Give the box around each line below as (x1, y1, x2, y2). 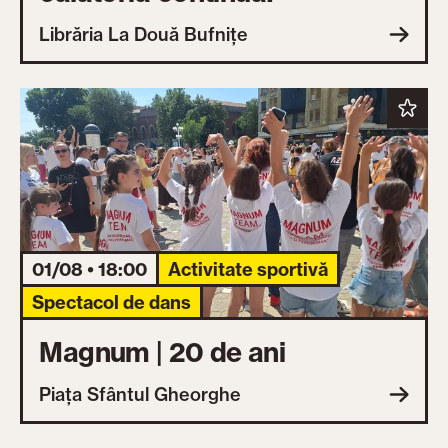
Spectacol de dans (32, 290, 192, 314)
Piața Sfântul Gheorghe (39, 383, 242, 407)
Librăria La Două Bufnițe (39, 22, 249, 46)
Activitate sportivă (168, 257, 329, 281)
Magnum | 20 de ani (39, 335, 286, 370)
